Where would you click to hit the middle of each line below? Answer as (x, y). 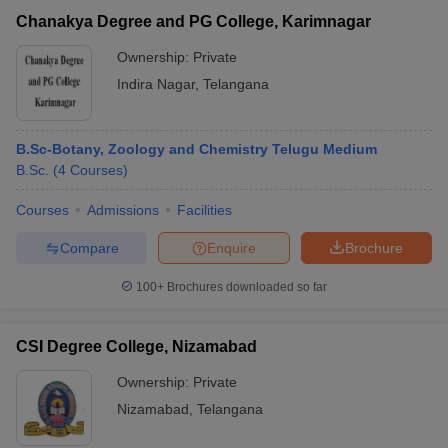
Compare (89, 247)
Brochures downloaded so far (245, 287)
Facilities (204, 210)
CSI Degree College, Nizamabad (136, 346)
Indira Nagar (156, 84)
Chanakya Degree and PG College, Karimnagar (193, 21)
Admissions (123, 210)
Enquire (231, 247)
